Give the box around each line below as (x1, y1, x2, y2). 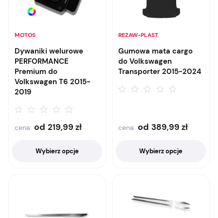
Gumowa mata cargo (118, 46, 193, 56)
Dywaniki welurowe (15, 46, 83, 56)
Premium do (15, 67, 57, 76)
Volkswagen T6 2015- (15, 77, 91, 87)
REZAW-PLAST (118, 31, 158, 39)
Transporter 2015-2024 (118, 67, 201, 76)
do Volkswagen (118, 56, 172, 66)
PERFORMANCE (15, 56, 69, 66)
